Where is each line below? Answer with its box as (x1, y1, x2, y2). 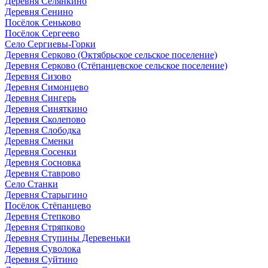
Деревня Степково (5, 211, 80, 221)
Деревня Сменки (5, 135, 74, 146)
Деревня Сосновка (5, 157, 81, 167)
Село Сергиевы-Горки (5, 38, 96, 49)
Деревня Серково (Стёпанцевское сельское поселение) (5, 60, 227, 71)
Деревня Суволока (5, 243, 81, 254)
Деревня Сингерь (5, 92, 76, 103)
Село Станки (5, 178, 58, 189)
